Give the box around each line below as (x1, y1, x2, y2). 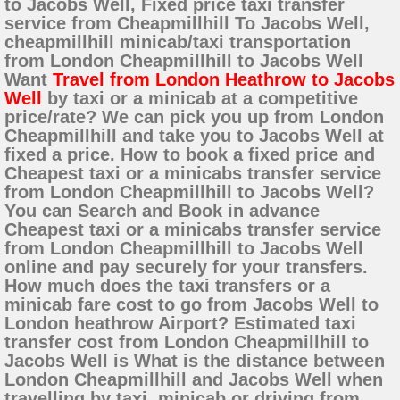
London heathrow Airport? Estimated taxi (4, 313, 356, 334)
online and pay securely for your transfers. (4, 257, 368, 278)
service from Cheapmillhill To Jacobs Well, (4, 13, 370, 34)
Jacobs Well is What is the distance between (4, 351, 385, 371)
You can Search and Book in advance (4, 201, 320, 221)
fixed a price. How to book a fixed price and (4, 145, 375, 165)
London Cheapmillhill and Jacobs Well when (4, 370, 383, 390)
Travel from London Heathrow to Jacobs (53, 70, 395, 90)
